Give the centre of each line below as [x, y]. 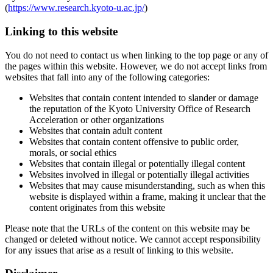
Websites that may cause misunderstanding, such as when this [147, 185]
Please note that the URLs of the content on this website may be [127, 228]
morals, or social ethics [73, 152]
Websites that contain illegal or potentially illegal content [137, 163]
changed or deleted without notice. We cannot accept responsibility [133, 239]
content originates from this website [97, 207]
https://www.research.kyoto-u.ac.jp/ [76, 8]
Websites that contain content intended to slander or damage [144, 97]
